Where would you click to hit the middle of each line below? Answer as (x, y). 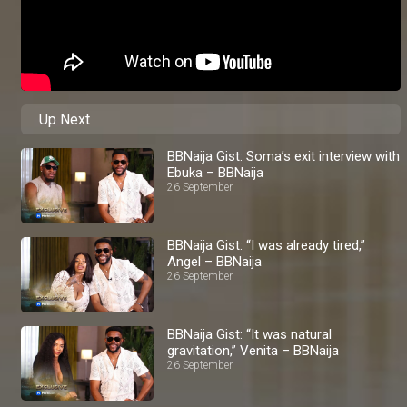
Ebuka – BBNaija (216, 173)
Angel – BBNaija (215, 261)
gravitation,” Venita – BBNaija (253, 350)
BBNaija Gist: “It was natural (250, 334)
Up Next (65, 120)
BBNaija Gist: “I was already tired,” (267, 245)
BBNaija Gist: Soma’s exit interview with (284, 157)
